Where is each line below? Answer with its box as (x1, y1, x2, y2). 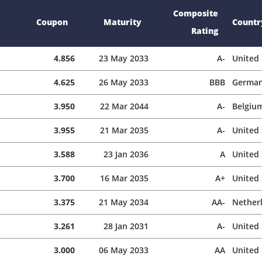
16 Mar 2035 (100, 172, 149, 184)
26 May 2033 (99, 76, 149, 88)
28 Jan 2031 (104, 220, 149, 232)
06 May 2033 (99, 244, 149, 256)
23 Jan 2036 (104, 148, 149, 160)
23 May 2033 (99, 52, 149, 64)
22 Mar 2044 (100, 100, 149, 112)
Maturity (104, 16, 142, 27)
